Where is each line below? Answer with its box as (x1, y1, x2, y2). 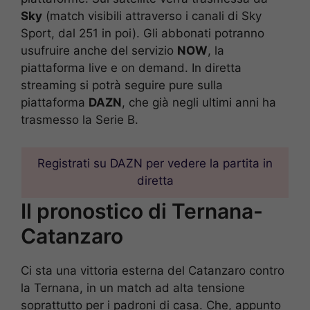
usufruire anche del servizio (21, 44, 177, 58)
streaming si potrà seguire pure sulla (21, 78, 223, 93)
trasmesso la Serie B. (21, 113, 138, 127)
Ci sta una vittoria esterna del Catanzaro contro (21, 264, 284, 278)
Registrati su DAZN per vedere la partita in (37, 156, 273, 171)
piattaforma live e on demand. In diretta (21, 61, 241, 75)
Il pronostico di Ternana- (21, 199, 263, 224)
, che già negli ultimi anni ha (122, 95, 276, 110)
